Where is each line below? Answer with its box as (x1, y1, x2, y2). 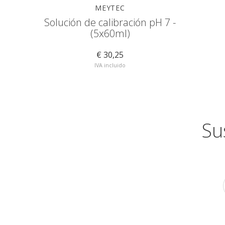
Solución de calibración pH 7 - (44, 16, 176, 29)
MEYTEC (95, 3, 125, 13)
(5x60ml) (90, 27, 130, 40)
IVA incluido (94, 61, 126, 69)
